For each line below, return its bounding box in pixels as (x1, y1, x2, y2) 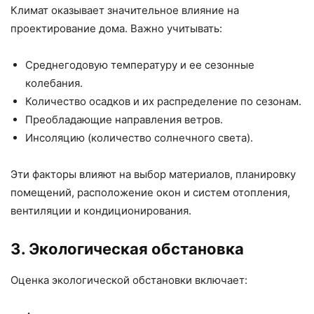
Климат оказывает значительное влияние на (11, 4, 239, 18)
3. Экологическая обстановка (11, 240, 244, 259)
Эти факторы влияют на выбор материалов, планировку (11, 168, 296, 182)
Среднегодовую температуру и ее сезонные (25, 58, 254, 72)
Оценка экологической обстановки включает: (11, 273, 247, 287)
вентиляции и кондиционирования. (11, 204, 191, 218)
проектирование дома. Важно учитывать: (11, 22, 222, 36)
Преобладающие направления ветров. (25, 113, 223, 127)
